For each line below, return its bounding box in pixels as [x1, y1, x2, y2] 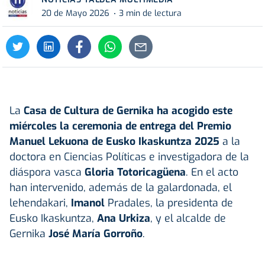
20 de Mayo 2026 [41, 8, 109, 20]
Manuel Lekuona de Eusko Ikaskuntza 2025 [9, 134, 219, 148]
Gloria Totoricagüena [85, 164, 186, 179]
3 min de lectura [119, 8, 182, 20]
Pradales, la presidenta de [108, 195, 233, 210]
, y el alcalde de [150, 211, 226, 225]
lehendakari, [9, 195, 71, 210]
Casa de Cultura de [24, 103, 117, 118]
